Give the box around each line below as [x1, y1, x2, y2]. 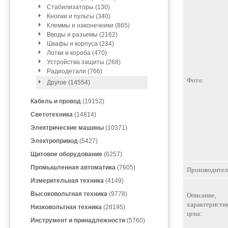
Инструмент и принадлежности [31, 217, 125, 224]
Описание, [187, 191, 216, 199]
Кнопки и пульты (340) [47, 13, 110, 20]
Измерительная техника [31, 177, 104, 184]
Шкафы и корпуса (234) [47, 40, 114, 47]
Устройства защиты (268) [47, 59, 121, 66]
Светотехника [31, 111, 73, 118]
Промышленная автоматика [31, 164, 116, 171]
